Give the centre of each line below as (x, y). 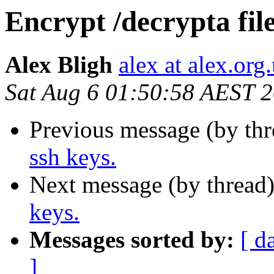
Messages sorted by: (132, 240)
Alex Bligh (59, 65)
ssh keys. (73, 157)
